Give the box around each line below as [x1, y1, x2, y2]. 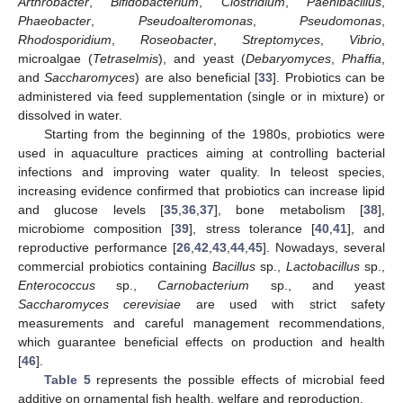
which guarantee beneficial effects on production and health [18, 334, 385, 349]
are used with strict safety [181, 296, 386, 311]
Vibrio [349, 31, 381, 47]
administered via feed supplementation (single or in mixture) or [18, 88, 385, 103]
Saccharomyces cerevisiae [18, 296, 182, 311]
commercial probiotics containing [18, 258, 212, 273]
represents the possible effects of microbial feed [90, 372, 386, 387]
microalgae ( [18, 50, 94, 66]
